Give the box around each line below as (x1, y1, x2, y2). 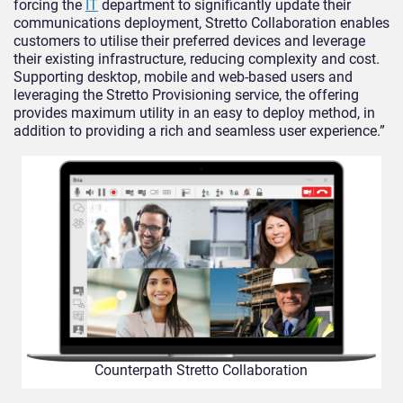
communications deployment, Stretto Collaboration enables (13, 14, 390, 32)
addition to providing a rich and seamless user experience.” (13, 122, 385, 140)
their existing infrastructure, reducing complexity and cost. (13, 50, 380, 68)
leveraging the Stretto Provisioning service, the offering (13, 86, 359, 104)
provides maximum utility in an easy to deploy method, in (13, 104, 375, 122)
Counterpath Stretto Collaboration (94, 362, 309, 380)
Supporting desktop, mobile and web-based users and (13, 68, 353, 86)
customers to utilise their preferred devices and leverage (13, 32, 365, 50)
